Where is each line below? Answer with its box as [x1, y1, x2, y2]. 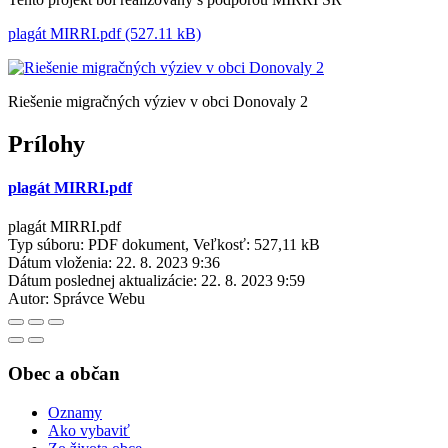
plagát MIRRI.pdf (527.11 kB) [8, 24, 201, 42]
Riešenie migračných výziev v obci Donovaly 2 [8, 92, 308, 110]
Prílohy [8, 130, 85, 157]
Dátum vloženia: [8, 254, 112, 272]
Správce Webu [53, 290, 145, 308]
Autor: [8, 290, 49, 308]
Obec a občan [8, 363, 120, 385]
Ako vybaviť [48, 421, 130, 439]
